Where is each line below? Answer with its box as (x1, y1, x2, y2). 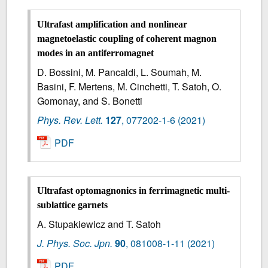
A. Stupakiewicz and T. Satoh (37, 217, 162, 231)
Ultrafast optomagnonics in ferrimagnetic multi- (37, 185, 230, 196)
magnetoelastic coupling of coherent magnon (37, 33, 217, 44)
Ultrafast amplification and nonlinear (37, 19, 188, 29)
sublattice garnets (37, 199, 108, 210)
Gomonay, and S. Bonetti (37, 93, 143, 108)
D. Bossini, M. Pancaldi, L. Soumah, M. (37, 65, 202, 79)
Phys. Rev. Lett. (37, 112, 103, 127)
